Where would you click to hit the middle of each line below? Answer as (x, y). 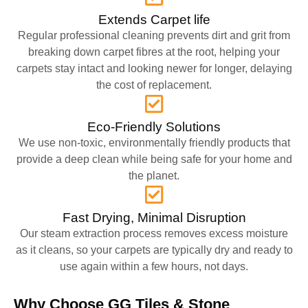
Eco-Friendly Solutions (154, 126)
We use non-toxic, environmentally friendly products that (154, 142)
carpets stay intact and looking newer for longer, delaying (154, 68)
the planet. (154, 175)
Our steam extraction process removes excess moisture (154, 233)
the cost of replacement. (154, 85)
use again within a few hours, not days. (154, 266)
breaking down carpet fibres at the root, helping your (154, 52)
